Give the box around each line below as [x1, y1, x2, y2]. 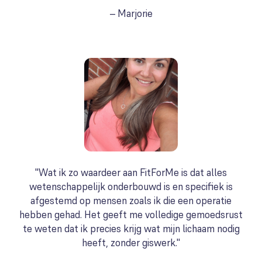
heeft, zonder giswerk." [82, 236, 180, 249]
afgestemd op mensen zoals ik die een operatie [30, 194, 232, 207]
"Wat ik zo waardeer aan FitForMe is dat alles [35, 166, 227, 179]
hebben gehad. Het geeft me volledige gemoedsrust [19, 208, 243, 221]
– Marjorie [109, 7, 153, 20]
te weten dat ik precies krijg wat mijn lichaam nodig [22, 222, 240, 235]
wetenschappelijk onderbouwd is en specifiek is [29, 180, 233, 193]
